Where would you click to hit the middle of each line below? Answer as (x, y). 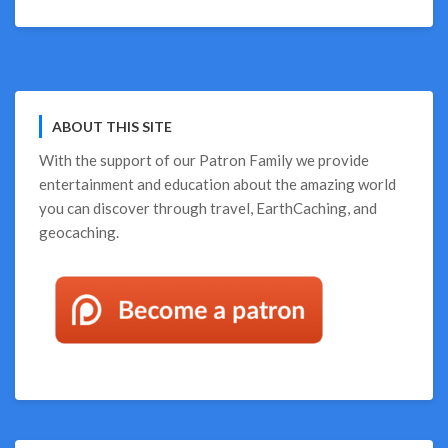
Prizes (290, 112)
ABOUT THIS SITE (112, 126)
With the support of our (119, 160)
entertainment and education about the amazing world (217, 184)
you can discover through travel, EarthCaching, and (208, 208)
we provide (331, 160)
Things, (292, 43)
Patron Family (246, 160)
